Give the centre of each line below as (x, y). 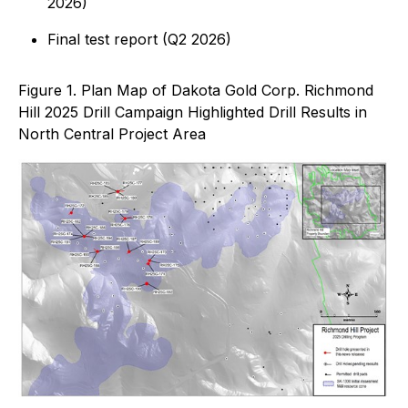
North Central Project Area (112, 134)
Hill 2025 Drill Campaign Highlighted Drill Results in (193, 112)
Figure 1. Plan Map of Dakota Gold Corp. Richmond (196, 90)
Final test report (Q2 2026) (139, 39)
